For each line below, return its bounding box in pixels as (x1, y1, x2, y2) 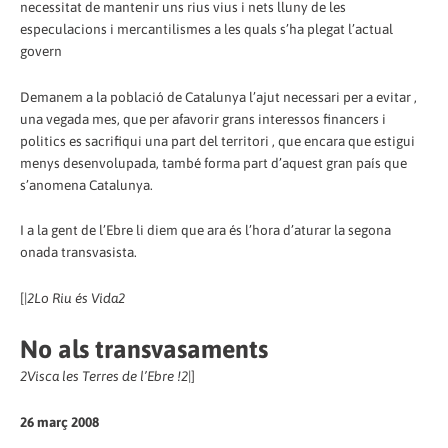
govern (20, 42, 62, 59)
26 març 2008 (20, 414, 99, 431)
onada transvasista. (20, 244, 137, 261)
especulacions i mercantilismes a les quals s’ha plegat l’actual (20, 20, 393, 37)
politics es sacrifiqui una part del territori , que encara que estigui (20, 132, 415, 149)
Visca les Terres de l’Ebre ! (27, 368, 181, 385)
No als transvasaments (20, 335, 268, 364)
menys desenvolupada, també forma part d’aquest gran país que (20, 154, 407, 171)
